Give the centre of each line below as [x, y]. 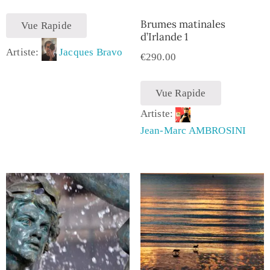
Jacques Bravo [91, 52]
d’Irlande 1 [164, 36]
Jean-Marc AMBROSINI [193, 131]
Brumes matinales [183, 24]
